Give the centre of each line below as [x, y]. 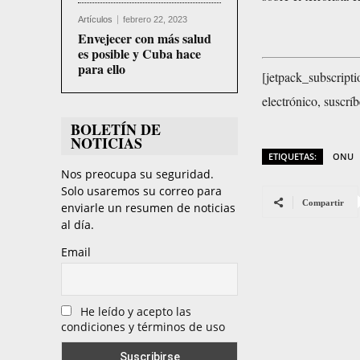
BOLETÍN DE [116, 130]
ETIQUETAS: [292, 157]
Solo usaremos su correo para [141, 191]
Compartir [323, 203]
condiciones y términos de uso [143, 326]
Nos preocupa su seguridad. [137, 174]
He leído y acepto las [136, 311]
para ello [102, 69]
